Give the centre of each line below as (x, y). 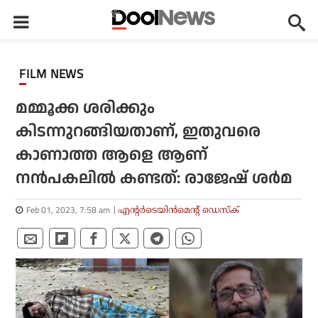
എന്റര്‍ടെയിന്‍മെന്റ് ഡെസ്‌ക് (179, 210)
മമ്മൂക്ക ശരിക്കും (86, 108)
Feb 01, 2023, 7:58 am (68, 210)
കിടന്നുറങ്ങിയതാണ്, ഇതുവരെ (138, 132)
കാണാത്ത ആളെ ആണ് (112, 155)
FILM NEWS (55, 74)
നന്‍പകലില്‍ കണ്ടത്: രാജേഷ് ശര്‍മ (154, 179)
